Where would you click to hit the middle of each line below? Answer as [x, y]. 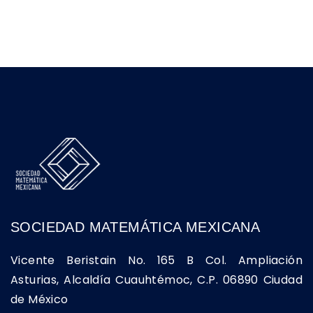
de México [39, 300]
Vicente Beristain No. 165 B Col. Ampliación [156, 261]
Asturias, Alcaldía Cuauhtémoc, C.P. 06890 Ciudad [156, 280]
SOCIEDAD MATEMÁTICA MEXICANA [136, 227]
